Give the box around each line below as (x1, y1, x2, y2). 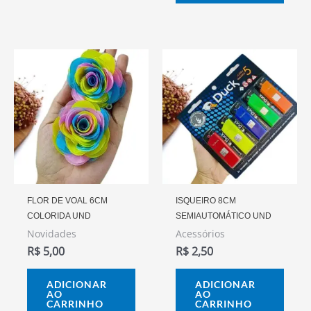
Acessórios (176, 226, 226, 240)
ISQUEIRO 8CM (176, 195, 237, 205)
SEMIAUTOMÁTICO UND (176, 210, 272, 221)
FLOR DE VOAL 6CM (27, 195, 108, 205)
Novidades (27, 226, 77, 240)
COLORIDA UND (27, 210, 92, 221)
